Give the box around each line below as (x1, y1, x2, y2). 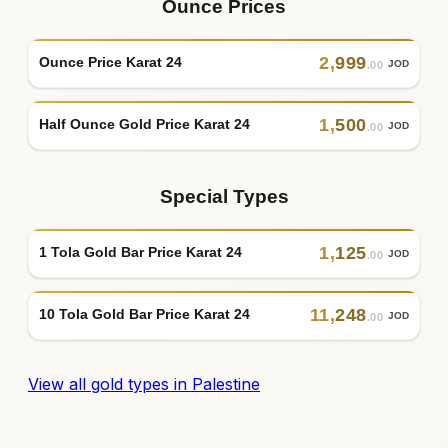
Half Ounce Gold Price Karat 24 (39, 116, 250, 133)
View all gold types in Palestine (28, 373, 260, 394)
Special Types (159, 185, 289, 207)
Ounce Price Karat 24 (39, 54, 182, 71)
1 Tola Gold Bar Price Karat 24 (39, 244, 242, 261)
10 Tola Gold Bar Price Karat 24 (39, 306, 250, 323)
